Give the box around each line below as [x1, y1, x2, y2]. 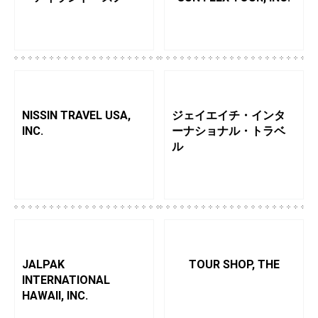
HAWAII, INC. [22, 289, 88, 302]
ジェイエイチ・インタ [172, 109, 285, 122]
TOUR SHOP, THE [188, 258, 280, 271]
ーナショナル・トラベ [172, 124, 285, 138]
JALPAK [22, 258, 65, 271]
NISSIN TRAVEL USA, [22, 109, 131, 122]
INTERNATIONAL [22, 273, 110, 287]
